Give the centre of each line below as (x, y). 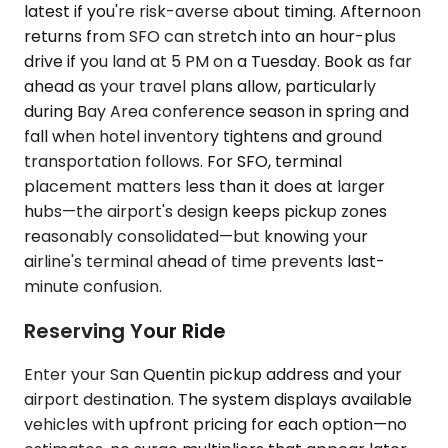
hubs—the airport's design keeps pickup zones (205, 211)
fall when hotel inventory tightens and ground (203, 136)
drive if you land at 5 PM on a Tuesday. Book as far (218, 61)
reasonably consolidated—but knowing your (196, 236)
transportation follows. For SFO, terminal (183, 161)
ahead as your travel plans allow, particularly (200, 86)
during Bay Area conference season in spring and (216, 111)
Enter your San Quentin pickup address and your (213, 375)
